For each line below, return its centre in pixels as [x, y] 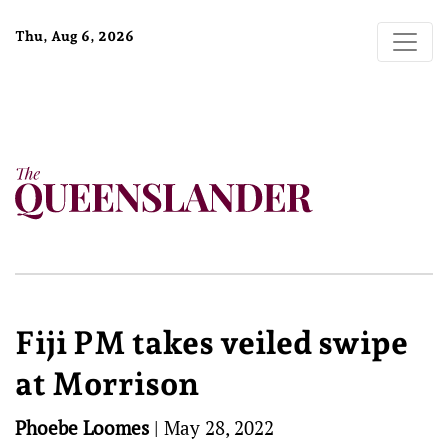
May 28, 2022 [219, 427]
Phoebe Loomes [82, 427]
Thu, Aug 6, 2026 [74, 36]
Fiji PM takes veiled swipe [211, 343]
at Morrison [107, 384]
